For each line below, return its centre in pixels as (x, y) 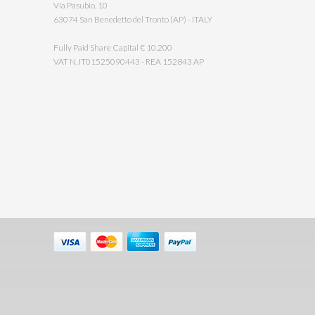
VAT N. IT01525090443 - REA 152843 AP (129, 62)
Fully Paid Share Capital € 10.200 (113, 47)
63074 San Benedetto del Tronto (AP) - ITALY (133, 19)
